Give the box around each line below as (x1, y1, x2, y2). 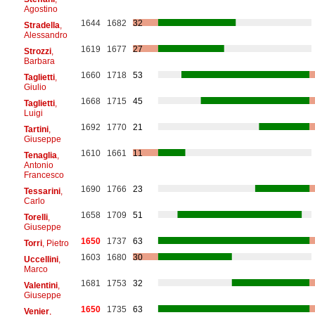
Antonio (23, 160, 53, 170)
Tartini (23, 124, 49, 134)
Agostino (23, 4, 58, 14)
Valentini (23, 280, 58, 290)
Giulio (23, 82, 46, 92)
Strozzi (23, 46, 51, 56)
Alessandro (23, 30, 67, 40)
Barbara (23, 56, 55, 66)
